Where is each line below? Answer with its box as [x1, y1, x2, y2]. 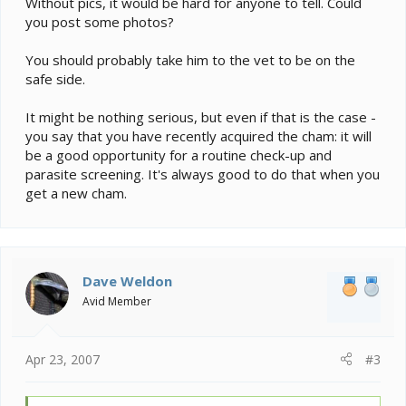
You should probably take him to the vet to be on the [25, 51, 355, 70]
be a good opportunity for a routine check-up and [25, 146, 332, 165]
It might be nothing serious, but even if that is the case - [25, 108, 376, 127]
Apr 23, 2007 [25, 350, 100, 368]
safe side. [25, 70, 85, 89]
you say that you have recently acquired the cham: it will [25, 127, 372, 146]
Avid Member [82, 294, 151, 310]
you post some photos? [25, 13, 174, 32]
